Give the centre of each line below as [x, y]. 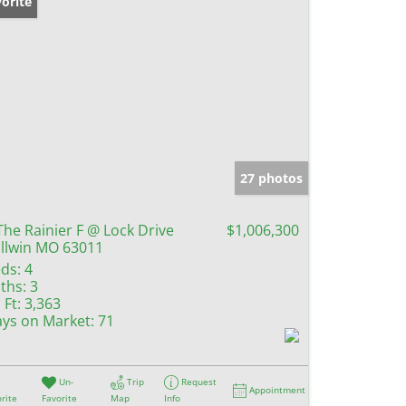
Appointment [278, 389]
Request [199, 381]
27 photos [271, 178]
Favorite [60, 397]
